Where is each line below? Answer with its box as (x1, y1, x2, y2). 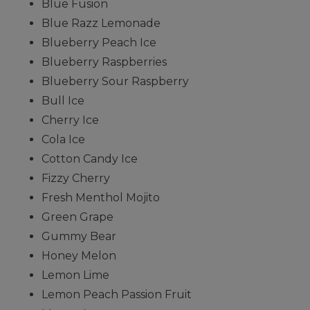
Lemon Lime (42, 268, 109, 282)
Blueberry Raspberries (42, 55, 167, 69)
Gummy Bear (42, 229, 116, 243)
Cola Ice (42, 132, 85, 146)
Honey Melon (42, 248, 116, 262)
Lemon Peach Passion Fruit (42, 287, 192, 301)
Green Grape (42, 210, 113, 224)
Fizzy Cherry (42, 171, 110, 185)
